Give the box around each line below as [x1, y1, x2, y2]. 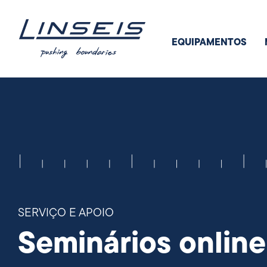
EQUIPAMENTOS [172, 38, 247, 48]
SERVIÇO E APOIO [18, 207, 114, 220]
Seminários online [18, 229, 266, 260]
